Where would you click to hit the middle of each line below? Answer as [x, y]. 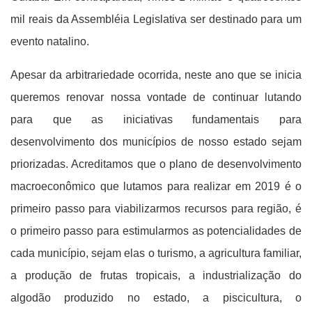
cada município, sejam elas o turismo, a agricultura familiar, [156, 253]
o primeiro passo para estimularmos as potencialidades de [156, 231]
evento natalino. [50, 41]
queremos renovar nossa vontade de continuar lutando [156, 97]
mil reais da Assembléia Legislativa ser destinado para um [156, 19]
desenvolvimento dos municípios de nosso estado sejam [156, 142]
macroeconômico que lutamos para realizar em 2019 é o [156, 186]
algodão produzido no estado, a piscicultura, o [156, 298]
